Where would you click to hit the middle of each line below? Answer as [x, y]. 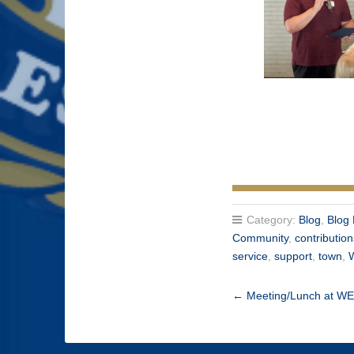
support [294, 256]
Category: [271, 220]
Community [261, 238]
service [250, 256]
